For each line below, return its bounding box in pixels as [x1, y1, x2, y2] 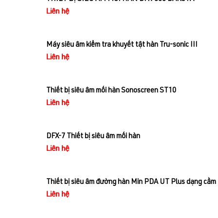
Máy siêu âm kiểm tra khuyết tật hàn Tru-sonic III [46, 41, 198, 49]
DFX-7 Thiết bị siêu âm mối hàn [46, 133, 140, 141]
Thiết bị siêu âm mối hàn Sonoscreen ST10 [46, 87, 176, 95]
